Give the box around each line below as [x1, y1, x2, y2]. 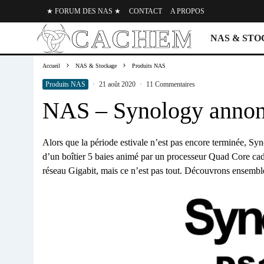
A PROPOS [170, 7, 204, 15]
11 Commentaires [146, 80, 195, 89]
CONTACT [129, 7, 162, 15]
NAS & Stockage [75, 62, 117, 70]
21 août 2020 [99, 80, 136, 89]
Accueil [42, 62, 60, 70]
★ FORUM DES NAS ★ [47, 7, 121, 15]
